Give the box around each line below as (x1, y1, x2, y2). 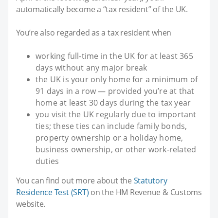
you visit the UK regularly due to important (36, 109, 197, 120)
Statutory (133, 175, 167, 186)
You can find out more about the (16, 175, 134, 186)
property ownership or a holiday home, (36, 132, 183, 143)
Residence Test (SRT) (16, 186, 89, 198)
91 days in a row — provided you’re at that (36, 85, 195, 96)
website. (16, 198, 46, 209)
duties (36, 155, 59, 166)
